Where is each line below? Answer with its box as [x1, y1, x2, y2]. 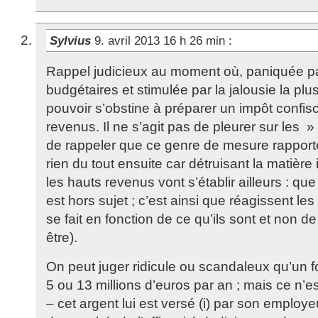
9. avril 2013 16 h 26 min [94, 33, 229, 48]
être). [46, 230, 77, 245]
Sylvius [50, 33, 94, 48]
